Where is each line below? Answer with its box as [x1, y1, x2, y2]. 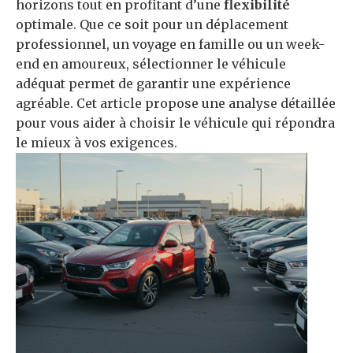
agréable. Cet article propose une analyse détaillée [16, 95, 336, 111]
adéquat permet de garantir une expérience [16, 75, 291, 91]
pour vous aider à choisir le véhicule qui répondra [16, 114, 335, 131]
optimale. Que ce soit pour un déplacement [16, 16, 288, 32]
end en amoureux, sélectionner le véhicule [16, 55, 286, 72]
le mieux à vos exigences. [16, 134, 177, 150]
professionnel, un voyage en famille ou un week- [16, 35, 325, 52]
